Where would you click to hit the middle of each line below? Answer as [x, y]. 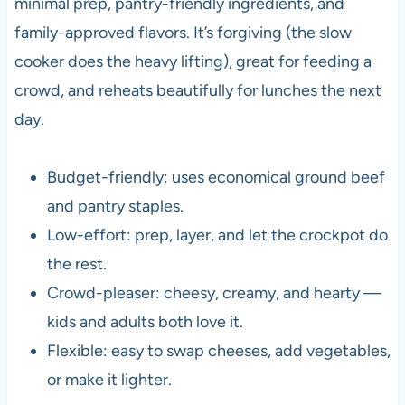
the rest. [76, 264]
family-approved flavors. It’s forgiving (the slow [183, 32]
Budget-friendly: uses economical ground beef [216, 177]
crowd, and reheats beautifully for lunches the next [198, 90]
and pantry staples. [115, 206]
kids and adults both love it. [145, 321]
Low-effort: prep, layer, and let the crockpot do [217, 235]
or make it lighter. [109, 379]
